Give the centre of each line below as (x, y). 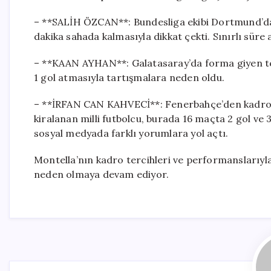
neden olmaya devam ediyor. (102, 174)
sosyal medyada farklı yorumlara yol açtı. (131, 133)
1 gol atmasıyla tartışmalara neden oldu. (129, 77)
